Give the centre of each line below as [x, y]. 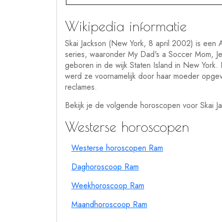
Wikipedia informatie [126, 26]
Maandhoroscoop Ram [109, 204]
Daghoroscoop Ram [105, 167]
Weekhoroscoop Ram [108, 186]
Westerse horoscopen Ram [117, 148]
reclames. [81, 87]
